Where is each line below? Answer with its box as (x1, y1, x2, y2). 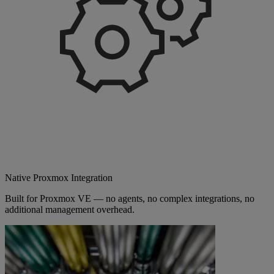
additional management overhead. (5, 204, 135, 215)
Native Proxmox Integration (5, 172, 113, 183)
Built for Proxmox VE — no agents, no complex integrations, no (5, 193, 254, 204)
